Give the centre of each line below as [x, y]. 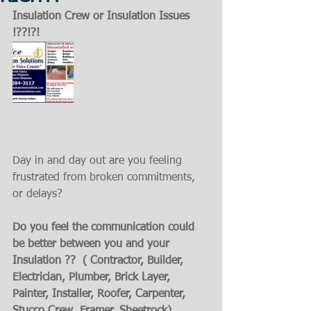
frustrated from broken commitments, [106, 178]
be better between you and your [93, 244]
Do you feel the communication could [105, 228]
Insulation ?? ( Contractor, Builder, [100, 261]
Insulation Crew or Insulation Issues [103, 17]
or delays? [37, 194]
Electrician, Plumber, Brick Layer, [93, 278]
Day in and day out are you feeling [99, 161]
